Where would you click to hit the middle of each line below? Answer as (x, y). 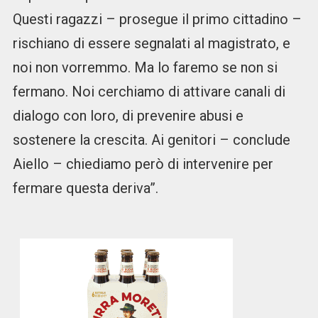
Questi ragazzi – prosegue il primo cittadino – (157, 20)
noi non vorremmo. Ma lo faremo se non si (145, 68)
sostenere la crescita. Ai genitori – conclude (151, 140)
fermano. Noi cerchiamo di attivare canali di (149, 92)
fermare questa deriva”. (85, 188)
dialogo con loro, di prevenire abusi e (128, 116)
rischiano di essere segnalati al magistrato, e (151, 44)
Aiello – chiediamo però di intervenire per (143, 164)
